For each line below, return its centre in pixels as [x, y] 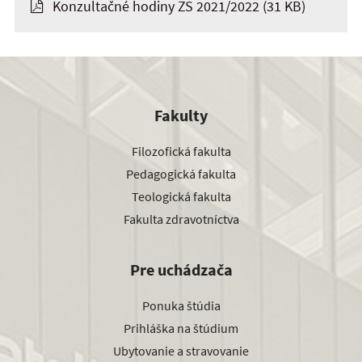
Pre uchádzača [181, 270]
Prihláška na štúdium [181, 328]
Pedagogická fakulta [181, 174]
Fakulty [181, 116]
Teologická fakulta [181, 197]
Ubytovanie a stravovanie [181, 350]
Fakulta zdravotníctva [181, 219]
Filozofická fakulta [181, 152]
